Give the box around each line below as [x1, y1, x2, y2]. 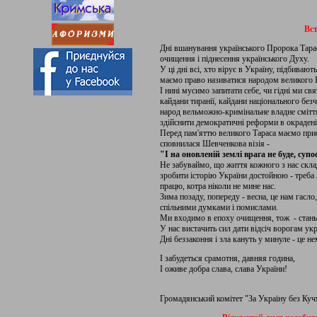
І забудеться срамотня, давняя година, [160, 253, 295, 263]
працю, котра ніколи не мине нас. [160, 181, 276, 191]
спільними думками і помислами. [160, 202, 278, 212]
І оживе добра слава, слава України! [160, 264, 287, 274]
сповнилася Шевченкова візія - [160, 139, 270, 149]
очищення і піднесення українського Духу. [160, 54, 309, 64]
